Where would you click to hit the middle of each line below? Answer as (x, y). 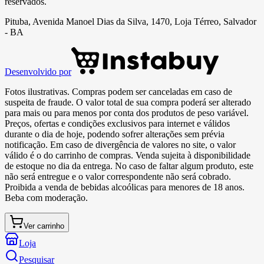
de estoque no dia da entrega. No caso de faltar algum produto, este (129, 166)
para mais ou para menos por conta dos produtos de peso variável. (127, 113)
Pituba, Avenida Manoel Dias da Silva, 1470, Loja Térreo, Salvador (131, 21)
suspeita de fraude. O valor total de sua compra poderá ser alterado (128, 102)
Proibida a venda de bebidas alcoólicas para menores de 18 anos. (125, 187)
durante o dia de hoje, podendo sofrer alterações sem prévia (115, 134)
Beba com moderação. (46, 197)
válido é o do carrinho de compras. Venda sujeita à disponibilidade (128, 155)
